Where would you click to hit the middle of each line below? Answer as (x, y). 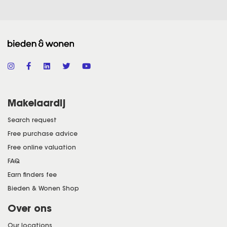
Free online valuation (42, 147)
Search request (32, 120)
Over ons (30, 208)
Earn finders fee (32, 174)
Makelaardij (36, 103)
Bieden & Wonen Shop (43, 188)
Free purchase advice (43, 133)
